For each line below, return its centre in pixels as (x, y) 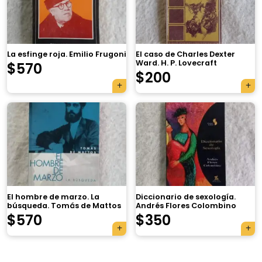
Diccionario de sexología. (186, 196)
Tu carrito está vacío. (133, 211)
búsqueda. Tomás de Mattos (64, 205)
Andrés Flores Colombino (186, 205)
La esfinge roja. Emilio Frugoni (67, 54)
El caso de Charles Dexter (185, 54)
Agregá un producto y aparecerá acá (134, 228)
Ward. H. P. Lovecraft (176, 63)
